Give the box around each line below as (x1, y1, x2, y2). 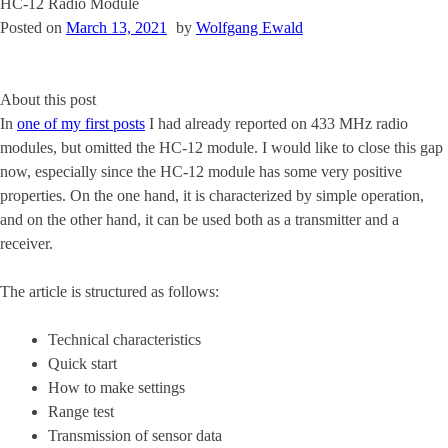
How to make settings (48, 379, 185, 396)
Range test (48, 403, 114, 420)
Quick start (48, 355, 117, 372)
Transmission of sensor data (48, 427, 222, 444)
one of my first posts (17, 115, 145, 132)
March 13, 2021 (66, 19, 167, 36)
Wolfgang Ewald (196, 19, 303, 36)
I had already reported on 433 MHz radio (145, 115, 408, 132)
